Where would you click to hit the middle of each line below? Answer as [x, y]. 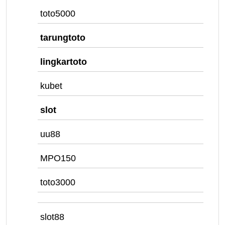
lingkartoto [64, 62]
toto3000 [58, 182]
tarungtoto [63, 38]
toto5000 [58, 14]
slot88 [52, 217]
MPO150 [58, 158]
